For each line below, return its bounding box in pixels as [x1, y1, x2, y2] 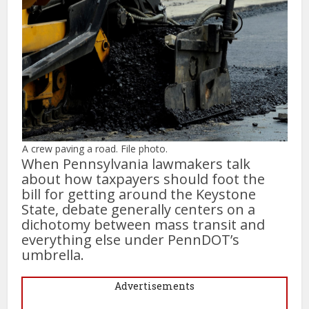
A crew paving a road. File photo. [21, 141, 168, 155]
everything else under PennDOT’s [21, 230, 240, 249]
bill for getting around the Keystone [21, 184, 257, 203]
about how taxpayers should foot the [21, 169, 266, 188]
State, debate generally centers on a [21, 199, 256, 219]
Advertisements [114, 279, 195, 292]
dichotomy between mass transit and [21, 215, 266, 234]
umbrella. [21, 245, 85, 264]
